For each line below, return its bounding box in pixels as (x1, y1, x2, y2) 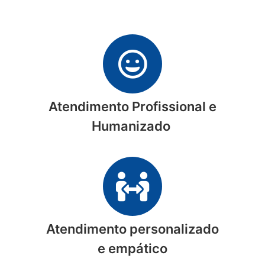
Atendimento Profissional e (49, 99, 216, 115)
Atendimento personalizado (46, 221, 219, 237)
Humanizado (92, 118, 173, 134)
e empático (98, 240, 167, 256)
